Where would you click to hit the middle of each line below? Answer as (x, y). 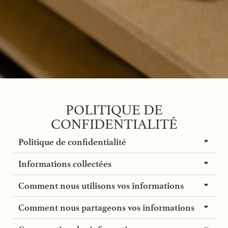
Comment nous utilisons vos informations (101, 186)
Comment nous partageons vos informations (106, 207)
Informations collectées (65, 164)
